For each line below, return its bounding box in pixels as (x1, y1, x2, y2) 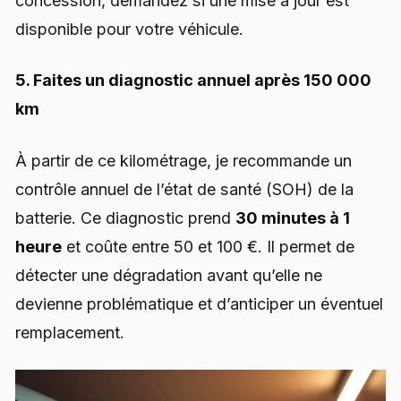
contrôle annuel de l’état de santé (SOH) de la (15, 179, 354, 199)
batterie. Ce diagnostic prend (15, 208, 235, 227)
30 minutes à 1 (235, 208, 350, 227)
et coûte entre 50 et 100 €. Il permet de (62, 236, 354, 256)
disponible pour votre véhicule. (15, 20, 243, 39)
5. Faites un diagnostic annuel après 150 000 (15, 71, 371, 90)
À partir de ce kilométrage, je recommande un (15, 150, 352, 170)
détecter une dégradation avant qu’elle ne (15, 265, 322, 285)
